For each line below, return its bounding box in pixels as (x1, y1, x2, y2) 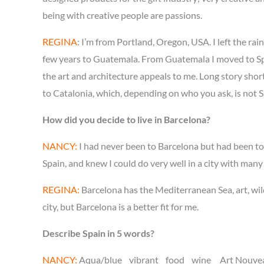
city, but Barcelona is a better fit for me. (42, 201, 199, 212)
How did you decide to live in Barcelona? (42, 114, 210, 125)
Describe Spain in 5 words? (42, 227, 154, 239)
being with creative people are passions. (42, 9, 204, 21)
